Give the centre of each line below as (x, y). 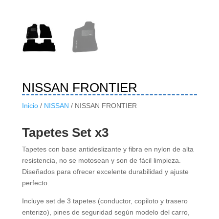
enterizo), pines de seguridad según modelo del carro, (106, 212)
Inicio (30, 105)
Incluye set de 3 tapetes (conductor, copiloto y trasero (105, 201)
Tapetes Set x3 (65, 132)
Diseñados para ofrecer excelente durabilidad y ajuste (105, 171)
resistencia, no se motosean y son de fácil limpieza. (101, 160)
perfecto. (35, 183)
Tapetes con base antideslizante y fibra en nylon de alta (108, 149)
